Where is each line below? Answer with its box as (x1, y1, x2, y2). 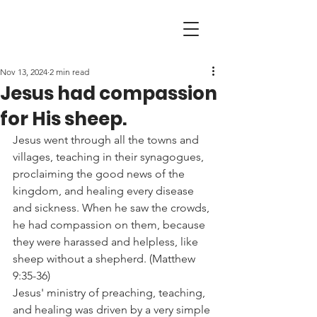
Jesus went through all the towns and (13, 133, 202, 146)
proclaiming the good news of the (13, 167, 188, 180)
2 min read (50, 67, 89, 77)
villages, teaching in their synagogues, (13, 150, 207, 163)
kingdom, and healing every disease (13, 184, 197, 197)
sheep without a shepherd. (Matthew (13, 252, 198, 265)
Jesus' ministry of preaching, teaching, (13, 286, 208, 299)
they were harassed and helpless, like (13, 235, 201, 248)
